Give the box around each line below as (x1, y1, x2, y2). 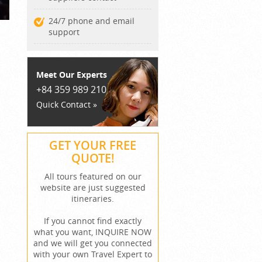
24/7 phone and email (49, 15, 135, 26)
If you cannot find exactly (44, 215, 142, 226)
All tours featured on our (44, 171, 142, 182)
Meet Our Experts (36, 69, 107, 80)
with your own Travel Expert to (33, 249, 152, 260)
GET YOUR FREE (49, 137, 136, 153)
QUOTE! (71, 150, 115, 166)
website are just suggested (40, 182, 146, 193)
